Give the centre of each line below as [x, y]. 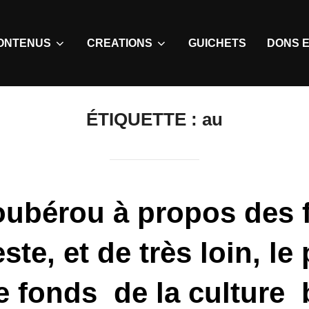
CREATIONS [120, 43]
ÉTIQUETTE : [144, 120]
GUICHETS [217, 43]
